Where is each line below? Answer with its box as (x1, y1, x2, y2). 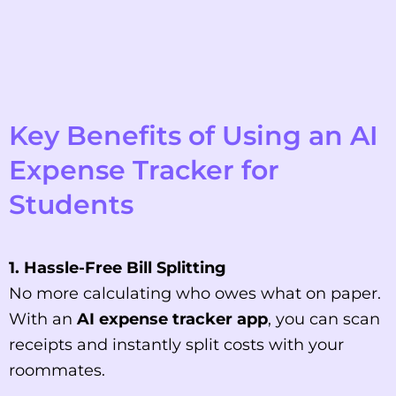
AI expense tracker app (77, 309, 268, 330)
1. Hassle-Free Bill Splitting (9, 258, 226, 278)
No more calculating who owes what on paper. (9, 284, 381, 304)
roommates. (9, 361, 105, 381)
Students (9, 188, 133, 222)
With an (9, 309, 77, 330)
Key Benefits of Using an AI (9, 119, 378, 153)
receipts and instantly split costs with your (9, 335, 344, 355)
